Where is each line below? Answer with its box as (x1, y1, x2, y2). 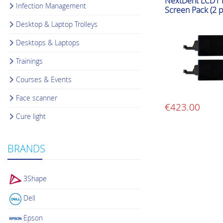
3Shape (23, 173, 47, 183)
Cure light (16, 111, 46, 121)
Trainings (16, 56, 43, 66)
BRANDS (7, 141, 45, 155)
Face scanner (16, 93, 58, 103)
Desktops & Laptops (16, 37, 80, 47)
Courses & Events (16, 74, 72, 84)
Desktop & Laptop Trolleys (16, 19, 98, 29)
